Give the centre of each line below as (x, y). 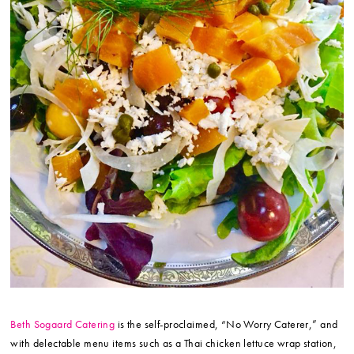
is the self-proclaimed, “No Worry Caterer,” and (226, 324)
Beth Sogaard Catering (63, 324)
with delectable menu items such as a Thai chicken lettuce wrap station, (174, 343)
